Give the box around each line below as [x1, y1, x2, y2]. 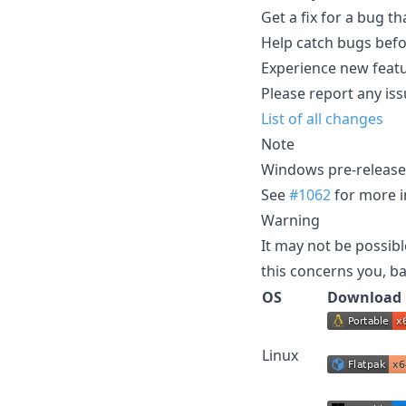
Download [327, 286, 401, 307]
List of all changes [261, 108, 383, 129]
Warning [261, 209, 320, 230]
